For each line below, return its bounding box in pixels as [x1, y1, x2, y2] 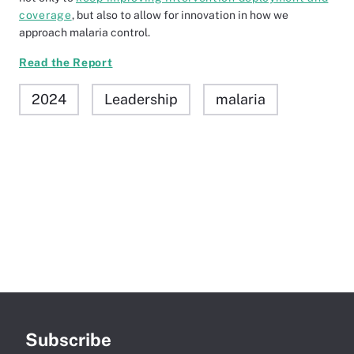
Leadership [104, 91, 178, 107]
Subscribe [25, 330, 111, 350]
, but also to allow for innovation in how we [71, 9, 288, 21]
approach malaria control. [19, 26, 150, 39]
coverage [19, 9, 72, 21]
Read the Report [19, 56, 113, 69]
